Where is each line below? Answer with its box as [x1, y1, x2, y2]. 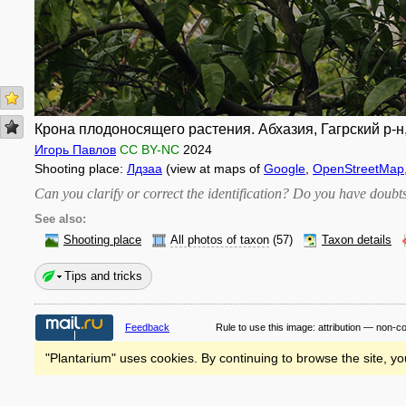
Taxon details [322, 234, 391, 246]
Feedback [125, 322, 169, 333]
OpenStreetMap [313, 161, 404, 176]
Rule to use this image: [216, 322, 318, 333]
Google [264, 161, 305, 176]
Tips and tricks [64, 269, 142, 283]
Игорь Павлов [34, 142, 116, 157]
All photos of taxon [170, 234, 269, 246]
